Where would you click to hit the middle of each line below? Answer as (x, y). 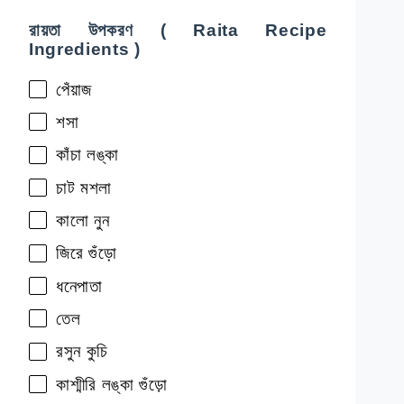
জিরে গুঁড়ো (87, 253)
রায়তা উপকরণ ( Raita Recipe (178, 30)
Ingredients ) (85, 49)
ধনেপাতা (79, 286)
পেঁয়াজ (74, 89)
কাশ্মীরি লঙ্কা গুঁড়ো (112, 384)
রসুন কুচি (82, 352)
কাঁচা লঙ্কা (87, 155)
